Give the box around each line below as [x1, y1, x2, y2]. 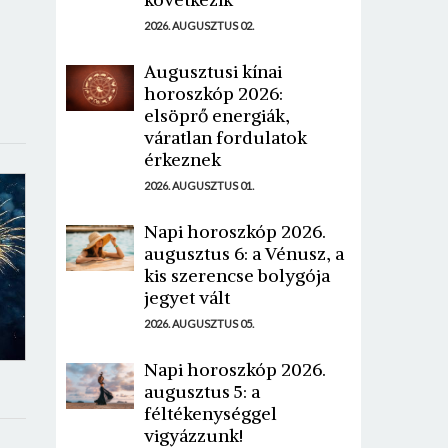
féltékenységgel [144, 402, 278, 426]
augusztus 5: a [144, 380, 261, 404]
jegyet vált [144, 286, 231, 310]
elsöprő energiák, [144, 104, 291, 128]
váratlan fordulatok [144, 126, 308, 150]
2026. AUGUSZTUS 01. [144, 179, 255, 193]
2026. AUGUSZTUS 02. [144, 19, 255, 33]
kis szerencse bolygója [144, 264, 331, 288]
